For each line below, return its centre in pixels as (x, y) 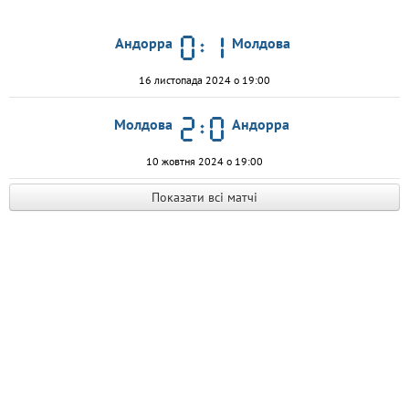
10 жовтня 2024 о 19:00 (204, 161)
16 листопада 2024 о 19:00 (204, 80)
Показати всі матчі (204, 197)
